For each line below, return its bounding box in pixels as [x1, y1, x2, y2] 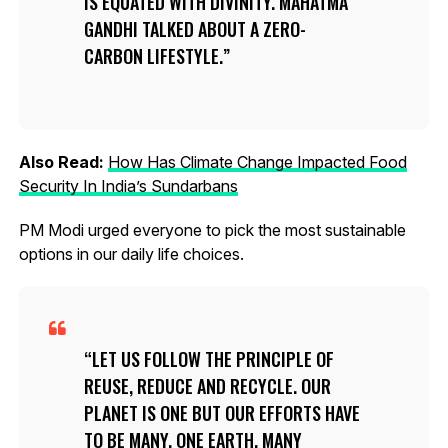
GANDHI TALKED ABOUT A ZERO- [83, 15, 306, 42]
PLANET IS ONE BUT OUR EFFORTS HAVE [83, 399, 360, 426]
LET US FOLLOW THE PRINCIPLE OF [91, 345, 334, 372]
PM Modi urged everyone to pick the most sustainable [18, 219, 406, 240]
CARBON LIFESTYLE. [83, 42, 223, 69]
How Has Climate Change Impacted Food [107, 151, 407, 172]
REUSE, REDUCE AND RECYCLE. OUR [83, 372, 331, 399]
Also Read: [18, 151, 104, 172]
